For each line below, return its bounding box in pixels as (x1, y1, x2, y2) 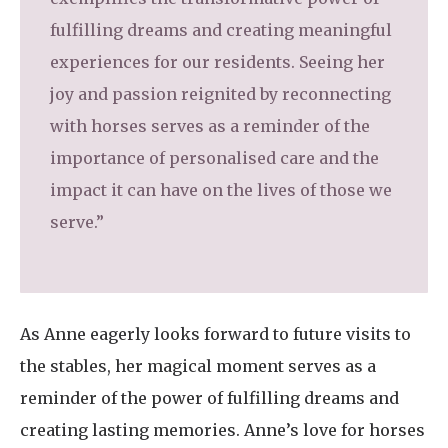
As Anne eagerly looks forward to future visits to (20, 323, 411, 344)
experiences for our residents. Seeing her (50, 51, 385, 72)
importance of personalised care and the (50, 147, 379, 168)
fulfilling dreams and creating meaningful (50, 19, 392, 40)
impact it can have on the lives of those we (50, 179, 392, 200)
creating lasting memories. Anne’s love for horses (20, 419, 425, 440)
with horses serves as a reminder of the (50, 115, 370, 136)
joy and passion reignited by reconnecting (50, 83, 391, 104)
